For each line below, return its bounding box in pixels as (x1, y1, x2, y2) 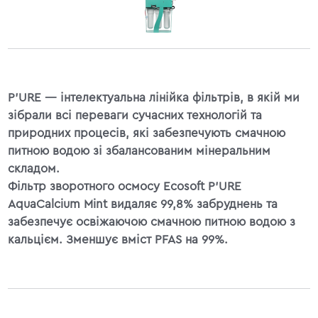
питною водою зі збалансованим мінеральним (8, 144, 271, 157)
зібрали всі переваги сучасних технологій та (8, 109, 263, 121)
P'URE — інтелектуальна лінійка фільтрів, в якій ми (8, 91, 300, 104)
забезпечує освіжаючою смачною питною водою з (8, 215, 296, 228)
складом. (8, 162, 60, 175)
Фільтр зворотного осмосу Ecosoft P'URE (8, 180, 242, 192)
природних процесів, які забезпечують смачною (8, 126, 286, 139)
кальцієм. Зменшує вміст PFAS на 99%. (8, 233, 229, 246)
